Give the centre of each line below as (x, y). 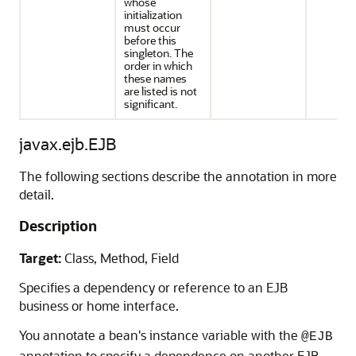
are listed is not (161, 91)
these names (155, 78)
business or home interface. (99, 306)
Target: (40, 258)
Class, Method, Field (120, 258)
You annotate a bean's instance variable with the (160, 335)
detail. (37, 194)
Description (58, 226)
